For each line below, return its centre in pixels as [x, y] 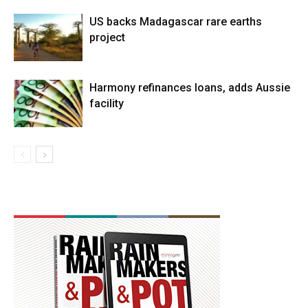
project [107, 37]
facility [107, 103]
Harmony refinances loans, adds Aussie [190, 87]
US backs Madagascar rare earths [176, 21]
